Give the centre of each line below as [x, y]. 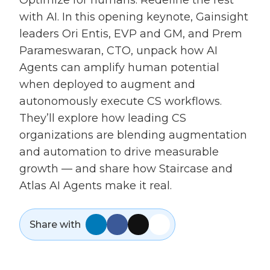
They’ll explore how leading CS [103, 118]
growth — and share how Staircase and [126, 169]
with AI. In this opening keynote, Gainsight [134, 17]
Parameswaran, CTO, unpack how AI [118, 51]
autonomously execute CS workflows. [121, 102]
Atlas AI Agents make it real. [96, 186]
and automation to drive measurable [119, 152]
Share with [55, 224]
